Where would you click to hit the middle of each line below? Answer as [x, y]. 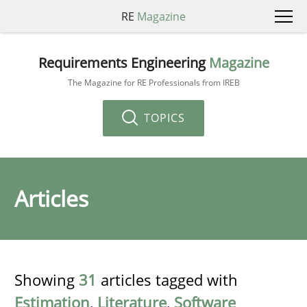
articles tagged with [167, 280]
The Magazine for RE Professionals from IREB [153, 82]
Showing [47, 280]
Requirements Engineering [123, 62]
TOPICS [163, 118]
